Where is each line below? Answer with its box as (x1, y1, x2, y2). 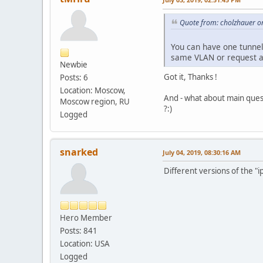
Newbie (60, 59, 87, 70)
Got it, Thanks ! (164, 71, 217, 82)
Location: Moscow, (60, 85, 126, 96)
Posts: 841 (60, 225, 97, 236)
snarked (60, 145, 98, 159)
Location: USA (60, 238, 110, 249)
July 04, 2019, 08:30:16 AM (163, 147, 241, 157)
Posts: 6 (60, 72, 88, 83)
